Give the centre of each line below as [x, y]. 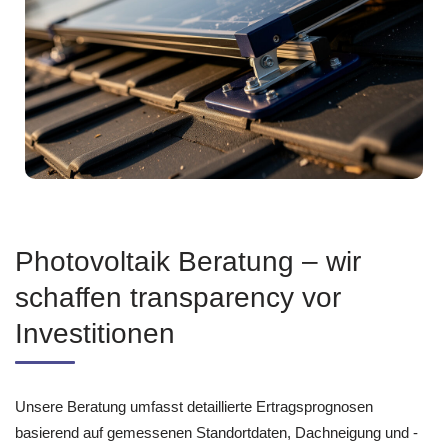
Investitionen [95, 334]
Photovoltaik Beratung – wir [188, 262]
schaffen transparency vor [178, 298]
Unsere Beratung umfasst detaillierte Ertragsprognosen [194, 407]
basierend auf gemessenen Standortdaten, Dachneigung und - [216, 433]
